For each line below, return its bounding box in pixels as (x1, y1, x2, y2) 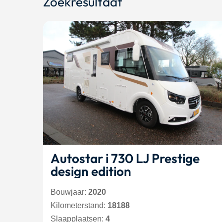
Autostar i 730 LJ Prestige (51, 150, 106, 166)
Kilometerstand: (51, 201, 108, 210)
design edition (51, 163, 131, 179)
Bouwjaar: (51, 188, 88, 196)
